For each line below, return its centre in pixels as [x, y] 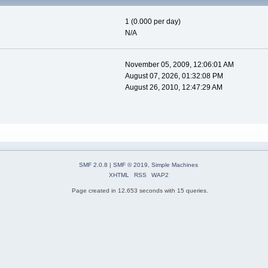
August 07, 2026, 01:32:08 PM [174, 76]
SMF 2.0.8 [93, 165]
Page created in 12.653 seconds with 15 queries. [140, 191]
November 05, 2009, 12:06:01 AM [179, 65]
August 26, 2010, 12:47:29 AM [173, 88]
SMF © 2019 [130, 165]
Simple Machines [175, 165]
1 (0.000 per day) [153, 22]
